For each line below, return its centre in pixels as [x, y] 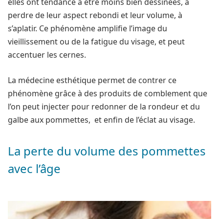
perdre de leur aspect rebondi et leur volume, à [95, 15]
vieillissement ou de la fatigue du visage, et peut [96, 42]
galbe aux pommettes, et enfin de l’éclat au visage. [101, 120]
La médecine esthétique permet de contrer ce [92, 80]
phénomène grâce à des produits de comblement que [108, 93]
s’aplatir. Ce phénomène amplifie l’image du [88, 28]
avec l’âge [34, 169]
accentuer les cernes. [47, 55]
